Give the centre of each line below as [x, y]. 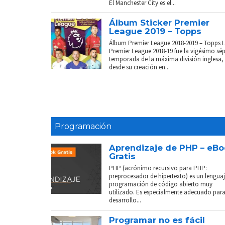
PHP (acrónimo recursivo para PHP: [158, 168]
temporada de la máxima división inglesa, [166, 59]
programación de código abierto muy [161, 184]
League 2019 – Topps [155, 31]
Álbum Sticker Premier [159, 22]
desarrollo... [125, 200]
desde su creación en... [139, 67]
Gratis [122, 156]
